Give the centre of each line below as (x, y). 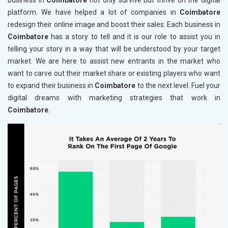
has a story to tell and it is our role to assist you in (136, 37)
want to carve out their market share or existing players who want (114, 74)
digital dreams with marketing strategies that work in (114, 98)
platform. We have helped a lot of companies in (94, 12)
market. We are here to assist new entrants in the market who (114, 61)
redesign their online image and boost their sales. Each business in (114, 25)
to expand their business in (51, 86)
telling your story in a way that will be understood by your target (114, 49)
